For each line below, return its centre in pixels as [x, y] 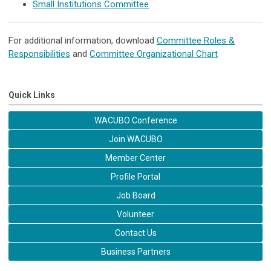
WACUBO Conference [135, 120]
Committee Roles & [196, 40]
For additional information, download [83, 40]
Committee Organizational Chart [154, 54]
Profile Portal [135, 176]
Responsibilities [39, 54]
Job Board [135, 195]
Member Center [135, 158]
